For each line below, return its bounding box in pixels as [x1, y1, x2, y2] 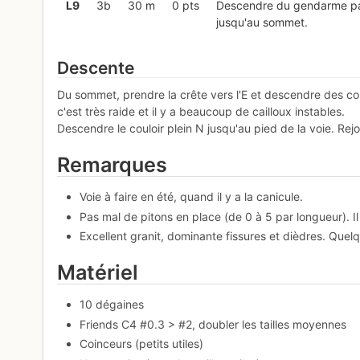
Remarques [57, 153, 168, 178]
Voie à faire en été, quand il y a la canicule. [80, 190, 304, 204]
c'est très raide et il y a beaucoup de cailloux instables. [57, 104, 346, 119]
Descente [57, 57, 135, 78]
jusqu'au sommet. [215, 15, 308, 29]
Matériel [57, 260, 139, 285]
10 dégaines [80, 297, 145, 312]
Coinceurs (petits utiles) [80, 337, 204, 351]
